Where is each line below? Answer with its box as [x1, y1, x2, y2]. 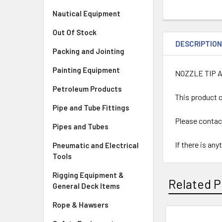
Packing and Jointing [53, 47, 124, 55]
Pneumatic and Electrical [53, 141, 139, 150]
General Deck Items [53, 181, 120, 190]
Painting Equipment [53, 65, 120, 74]
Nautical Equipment [53, 9, 120, 18]
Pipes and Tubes [53, 122, 109, 131]
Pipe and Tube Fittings [53, 103, 129, 112]
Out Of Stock [53, 28, 97, 37]
